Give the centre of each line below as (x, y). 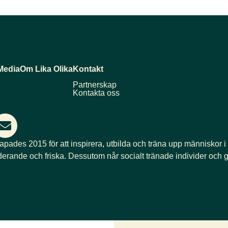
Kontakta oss (96, 93)
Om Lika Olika (46, 69)
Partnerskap (95, 84)
